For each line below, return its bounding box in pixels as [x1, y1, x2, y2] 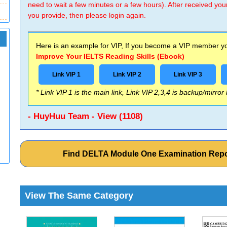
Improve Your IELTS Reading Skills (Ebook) [36, 52, 185, 60]
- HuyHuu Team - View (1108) [28, 111, 143, 121]
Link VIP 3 [174, 71, 203, 78]
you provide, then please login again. [28, 11, 146, 19]
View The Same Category [25, 191, 134, 201]
